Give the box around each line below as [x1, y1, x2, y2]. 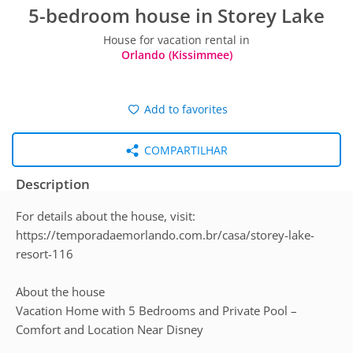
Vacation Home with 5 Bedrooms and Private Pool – [16, 303, 297, 318]
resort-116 [16, 246, 73, 262]
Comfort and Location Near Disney [16, 321, 203, 337]
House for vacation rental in [103, 32, 250, 47]
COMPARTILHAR [140, 143, 228, 158]
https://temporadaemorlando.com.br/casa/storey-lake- [16, 227, 314, 243]
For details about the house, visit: [16, 208, 195, 224]
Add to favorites [140, 102, 228, 117]
